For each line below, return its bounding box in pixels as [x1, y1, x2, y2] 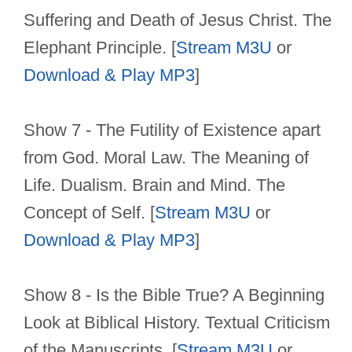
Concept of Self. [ [24, 203, 155, 223]
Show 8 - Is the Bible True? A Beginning [24, 285, 324, 306]
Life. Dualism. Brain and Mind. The [24, 175, 285, 196]
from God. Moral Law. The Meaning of [24, 148, 309, 168]
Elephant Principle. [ [24, 38, 176, 58]
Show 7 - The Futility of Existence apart [24, 120, 321, 141]
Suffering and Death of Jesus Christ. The [24, 10, 332, 31]
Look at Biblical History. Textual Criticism [24, 313, 330, 333]
